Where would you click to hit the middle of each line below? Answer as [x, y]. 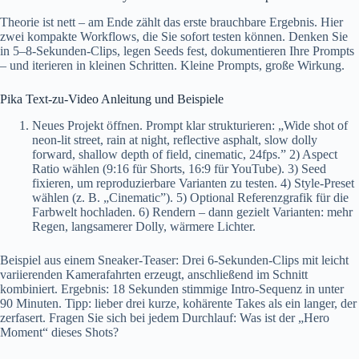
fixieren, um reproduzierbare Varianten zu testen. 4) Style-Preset [193, 183]
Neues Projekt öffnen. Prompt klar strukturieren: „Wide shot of [190, 125]
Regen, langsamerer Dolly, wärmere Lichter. [144, 226]
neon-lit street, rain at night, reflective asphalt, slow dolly [175, 139]
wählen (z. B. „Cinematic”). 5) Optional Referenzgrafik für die [190, 197]
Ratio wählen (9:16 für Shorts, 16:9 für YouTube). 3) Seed [179, 168]
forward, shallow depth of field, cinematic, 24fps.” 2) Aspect [185, 154]
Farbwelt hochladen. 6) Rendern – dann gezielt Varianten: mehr [192, 212]
